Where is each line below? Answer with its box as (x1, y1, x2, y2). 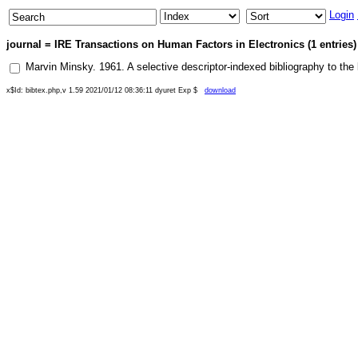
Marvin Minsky (26, 61, 93, 73)
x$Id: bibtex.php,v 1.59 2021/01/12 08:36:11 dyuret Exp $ (6, 86, 205, 94)
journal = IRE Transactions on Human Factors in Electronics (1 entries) (6, 38, 356, 50)
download (205, 86, 236, 94)
